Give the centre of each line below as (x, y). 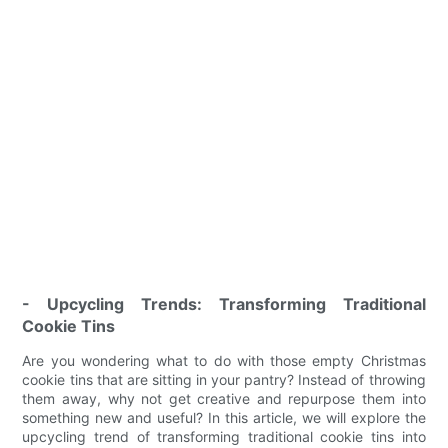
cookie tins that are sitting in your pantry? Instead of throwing (224, 379)
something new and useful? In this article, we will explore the (224, 417)
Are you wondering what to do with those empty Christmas (224, 360)
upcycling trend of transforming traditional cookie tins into (224, 436)
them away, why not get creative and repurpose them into (224, 398)
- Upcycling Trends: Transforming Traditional (224, 303)
